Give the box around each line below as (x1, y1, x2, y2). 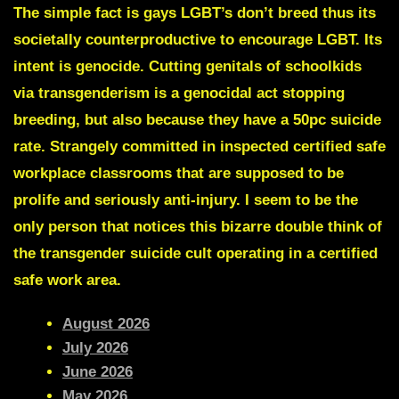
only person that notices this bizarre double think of (13, 218, 382, 236)
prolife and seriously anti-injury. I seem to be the (13, 191, 358, 209)
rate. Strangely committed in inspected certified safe (13, 138, 386, 156)
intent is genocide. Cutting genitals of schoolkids (13, 58, 362, 76)
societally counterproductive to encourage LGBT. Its (13, 31, 382, 49)
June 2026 (61, 363, 133, 381)
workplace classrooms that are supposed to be (13, 165, 344, 183)
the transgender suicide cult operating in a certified (13, 245, 378, 263)
